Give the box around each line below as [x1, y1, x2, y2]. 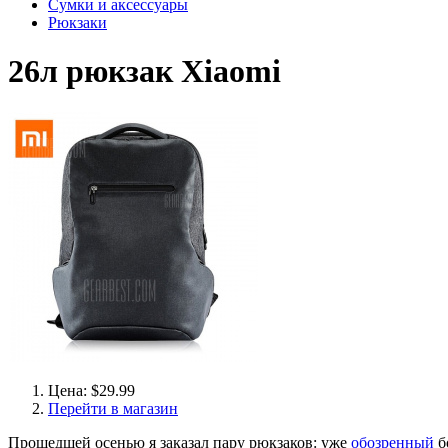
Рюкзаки [48, 14, 107, 31]
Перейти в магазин [48, 399, 178, 417]
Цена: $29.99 [48, 381, 135, 399]
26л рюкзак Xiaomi [8, 53, 281, 90]
